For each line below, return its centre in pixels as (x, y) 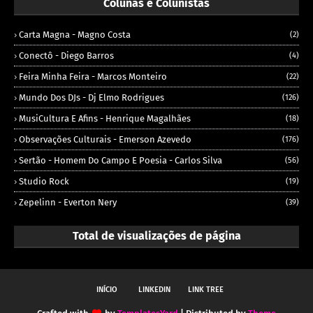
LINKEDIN (154, 290)
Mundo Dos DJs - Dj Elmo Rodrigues (92, 98)
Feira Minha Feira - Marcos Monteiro (93, 77)
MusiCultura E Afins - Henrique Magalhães (105, 119)
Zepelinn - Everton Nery (68, 203)
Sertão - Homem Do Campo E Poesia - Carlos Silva (121, 161)
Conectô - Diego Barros (66, 56)
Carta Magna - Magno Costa (75, 35)
